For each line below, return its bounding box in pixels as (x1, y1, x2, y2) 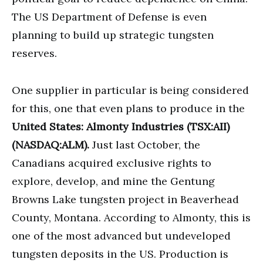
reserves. (12, 46, 57, 60)
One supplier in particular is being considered (12, 83, 249, 97)
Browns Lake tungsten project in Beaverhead (12, 192, 239, 206)
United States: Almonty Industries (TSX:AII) (12, 119, 230, 133)
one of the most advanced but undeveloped (12, 228, 231, 242)
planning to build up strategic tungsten (12, 28, 214, 42)
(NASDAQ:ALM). (12, 137, 89, 151)
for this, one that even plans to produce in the (12, 101, 245, 115)
